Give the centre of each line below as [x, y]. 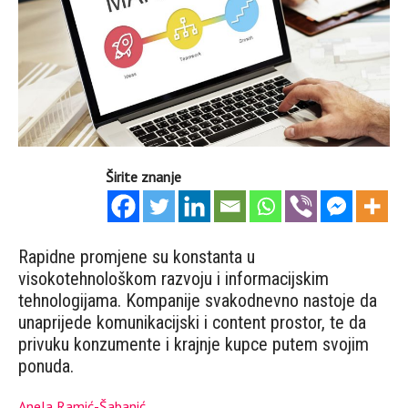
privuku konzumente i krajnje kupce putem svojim [194, 344]
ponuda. [46, 366]
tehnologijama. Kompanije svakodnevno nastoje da [198, 300]
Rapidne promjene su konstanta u [137, 256]
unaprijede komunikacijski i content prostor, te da [192, 322]
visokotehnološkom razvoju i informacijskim [173, 278]
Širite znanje [143, 176]
